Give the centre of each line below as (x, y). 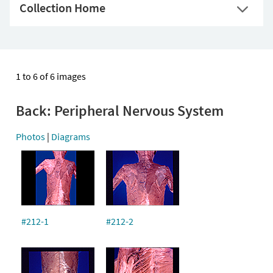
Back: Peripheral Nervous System (120, 111)
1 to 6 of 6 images (51, 76)
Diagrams (71, 136)
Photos (30, 136)
